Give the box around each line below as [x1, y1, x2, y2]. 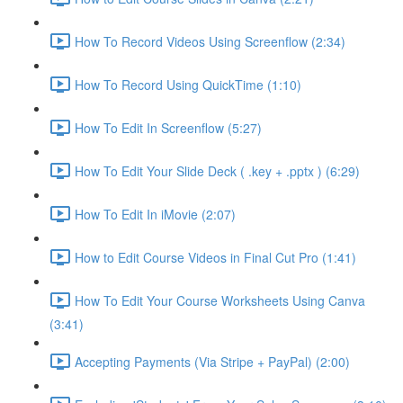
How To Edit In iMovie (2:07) [75, 204, 236, 223]
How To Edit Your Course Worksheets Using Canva [75, 291, 365, 309]
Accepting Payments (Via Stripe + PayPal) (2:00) [75, 352, 350, 371]
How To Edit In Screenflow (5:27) [75, 118, 262, 137]
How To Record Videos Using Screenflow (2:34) [75, 31, 345, 50]
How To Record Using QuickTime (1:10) [75, 75, 301, 94]
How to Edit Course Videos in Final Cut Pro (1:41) [75, 247, 356, 266]
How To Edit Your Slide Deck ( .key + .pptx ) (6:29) [75, 161, 360, 180]
